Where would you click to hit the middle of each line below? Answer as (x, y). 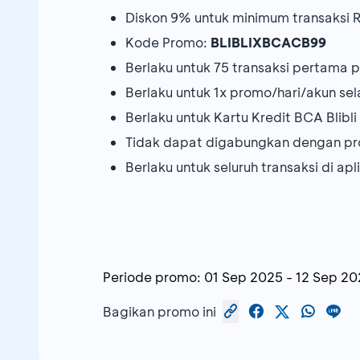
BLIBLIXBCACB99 (268, 43)
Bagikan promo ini (160, 311)
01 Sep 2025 (243, 277)
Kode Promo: (168, 43)
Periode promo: (152, 277)
